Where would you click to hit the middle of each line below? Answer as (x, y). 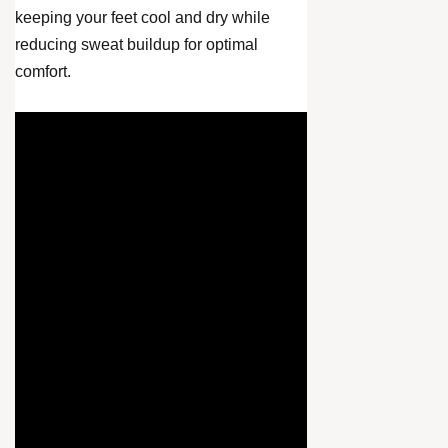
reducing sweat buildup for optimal (136, 45)
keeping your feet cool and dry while (142, 18)
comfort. (43, 72)
